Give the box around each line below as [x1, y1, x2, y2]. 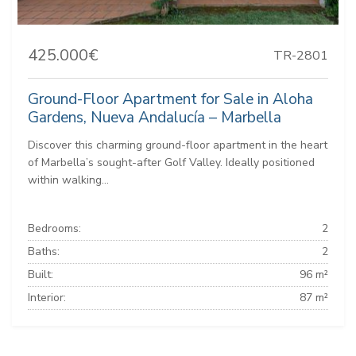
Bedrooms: [28, 221, 81, 237]
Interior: [28, 290, 66, 306]
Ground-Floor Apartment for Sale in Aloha [28, 89, 313, 110]
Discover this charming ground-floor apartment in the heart [28, 137, 327, 153]
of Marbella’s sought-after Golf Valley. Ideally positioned [28, 155, 315, 171]
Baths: [28, 244, 60, 260]
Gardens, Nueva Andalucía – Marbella [28, 107, 281, 129]
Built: [28, 267, 53, 283]
